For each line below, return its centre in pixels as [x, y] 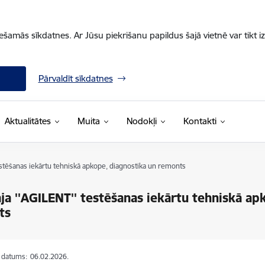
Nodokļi [141, 121]
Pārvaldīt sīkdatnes [75, 78]
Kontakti [200, 121]
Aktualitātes [28, 121]
